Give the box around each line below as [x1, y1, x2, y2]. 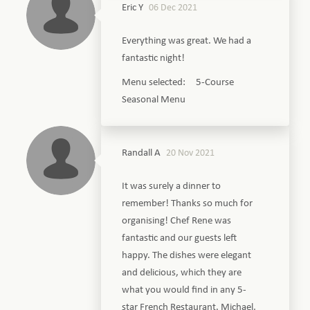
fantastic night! [122, 53, 185, 64]
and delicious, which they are [122, 267, 242, 278]
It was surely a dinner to [122, 181, 221, 192]
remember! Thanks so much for [122, 198, 253, 209]
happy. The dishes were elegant [122, 250, 252, 261]
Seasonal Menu [122, 94, 186, 105]
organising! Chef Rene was [122, 215, 232, 226]
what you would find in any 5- [122, 284, 247, 295]
